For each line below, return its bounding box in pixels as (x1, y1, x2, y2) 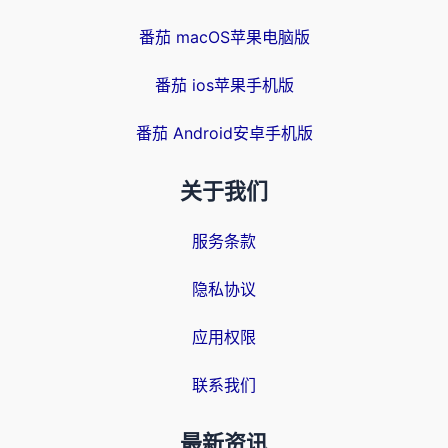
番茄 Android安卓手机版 (135, 123, 313, 143)
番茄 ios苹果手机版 (154, 75, 294, 95)
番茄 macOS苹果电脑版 (138, 27, 310, 47)
